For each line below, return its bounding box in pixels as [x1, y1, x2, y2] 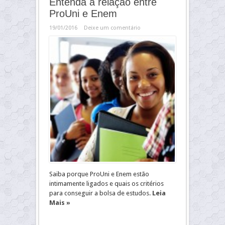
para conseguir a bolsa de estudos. [49, 189, 152, 197]
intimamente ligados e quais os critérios [49, 180, 164, 188]
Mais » [49, 199, 70, 207]
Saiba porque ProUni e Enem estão [49, 170, 149, 178]
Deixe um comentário [84, 25, 141, 32]
